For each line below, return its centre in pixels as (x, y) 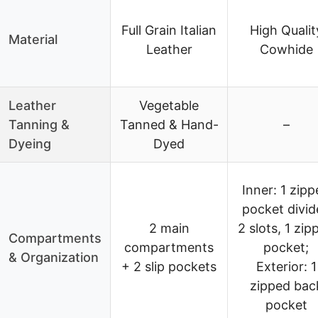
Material (33, 40)
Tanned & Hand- (169, 125)
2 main (169, 229)
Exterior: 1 (286, 267)
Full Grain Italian (169, 31)
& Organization (54, 258)
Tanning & (39, 125)
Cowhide (286, 50)
